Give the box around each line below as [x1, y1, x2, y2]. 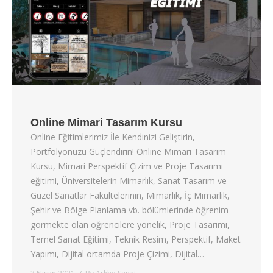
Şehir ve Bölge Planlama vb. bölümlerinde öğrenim [30, 204, 229, 216]
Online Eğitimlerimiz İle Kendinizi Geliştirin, [30, 130, 195, 143]
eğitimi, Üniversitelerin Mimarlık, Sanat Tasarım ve [30, 174, 227, 186]
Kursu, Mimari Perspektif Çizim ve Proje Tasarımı [30, 160, 223, 172]
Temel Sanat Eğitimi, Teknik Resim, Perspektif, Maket [30, 233, 241, 245]
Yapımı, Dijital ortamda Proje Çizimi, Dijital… [30, 247, 204, 260]
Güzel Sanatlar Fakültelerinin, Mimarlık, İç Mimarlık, [30, 189, 230, 201]
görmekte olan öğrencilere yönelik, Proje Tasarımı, [30, 218, 230, 230]
